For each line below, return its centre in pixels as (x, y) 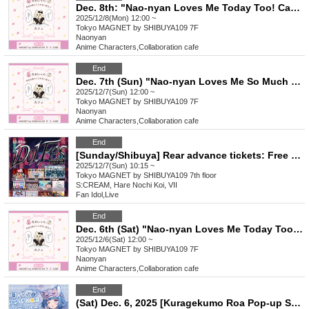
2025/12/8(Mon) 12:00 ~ (116, 18)
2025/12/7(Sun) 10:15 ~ (115, 166)
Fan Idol (89, 195)
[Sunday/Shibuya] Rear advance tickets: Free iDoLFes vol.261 (296, 156)
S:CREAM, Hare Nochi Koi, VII (127, 185)
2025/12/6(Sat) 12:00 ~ (114, 240)
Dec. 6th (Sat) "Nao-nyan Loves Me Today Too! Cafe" (298, 229)
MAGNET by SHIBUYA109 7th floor (158, 176)
